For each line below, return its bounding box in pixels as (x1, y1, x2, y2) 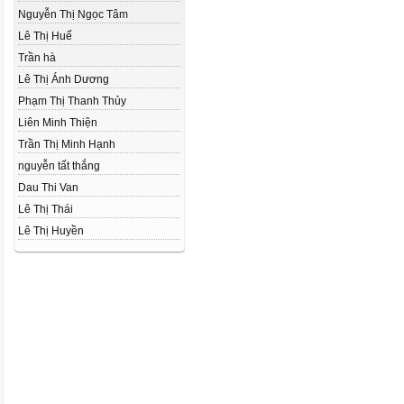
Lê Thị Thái (18, 203, 73, 216)
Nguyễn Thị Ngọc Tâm (18, 8, 128, 21)
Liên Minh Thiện (18, 116, 97, 129)
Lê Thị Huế (18, 30, 72, 42)
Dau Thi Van (18, 181, 78, 194)
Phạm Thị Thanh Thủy (18, 95, 126, 107)
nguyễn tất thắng (18, 160, 100, 172)
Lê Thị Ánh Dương (18, 73, 109, 86)
